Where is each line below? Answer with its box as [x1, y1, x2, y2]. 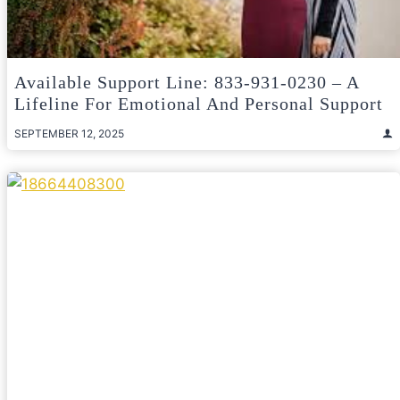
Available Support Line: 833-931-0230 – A [14, 71, 359, 92]
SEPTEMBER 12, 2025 [14, 126, 124, 140]
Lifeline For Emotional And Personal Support [14, 93, 383, 113]
